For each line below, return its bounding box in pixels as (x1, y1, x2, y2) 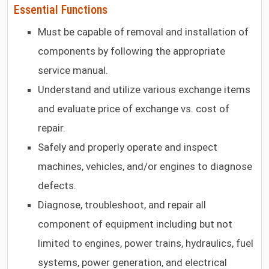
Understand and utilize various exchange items (38, 83, 251, 95)
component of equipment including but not (38, 217, 233, 230)
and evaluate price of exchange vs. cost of (38, 102, 230, 115)
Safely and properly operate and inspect (38, 141, 218, 153)
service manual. (38, 64, 109, 76)
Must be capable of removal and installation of (38, 25, 249, 38)
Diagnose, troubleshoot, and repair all (38, 198, 207, 211)
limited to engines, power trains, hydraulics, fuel (38, 237, 254, 249)
